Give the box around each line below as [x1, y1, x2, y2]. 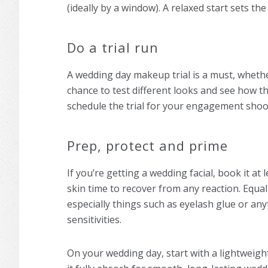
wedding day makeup [75, 68, 170, 82]
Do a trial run [67, 38, 159, 57]
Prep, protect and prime [67, 136, 228, 155]
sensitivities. [67, 213, 121, 227]
